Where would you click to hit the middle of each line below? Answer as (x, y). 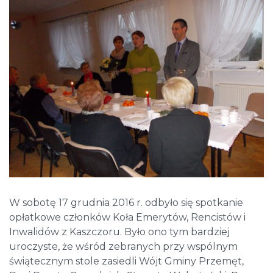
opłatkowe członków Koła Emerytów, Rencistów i (127, 218)
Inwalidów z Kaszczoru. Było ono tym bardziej (119, 232)
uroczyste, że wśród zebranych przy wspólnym (123, 247)
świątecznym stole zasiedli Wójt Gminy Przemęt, (126, 261)
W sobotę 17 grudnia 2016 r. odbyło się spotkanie (126, 203)
